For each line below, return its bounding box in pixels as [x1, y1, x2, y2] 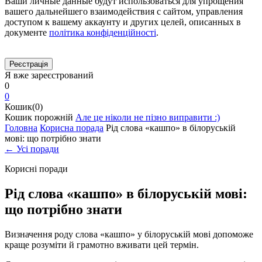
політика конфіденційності [49, 27, 156, 38]
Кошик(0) [5, 102, 43, 112]
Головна [5, 123, 37, 133]
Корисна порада [40, 123, 104, 133]
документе [5, 27, 49, 38]
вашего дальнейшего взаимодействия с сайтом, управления [5, 6, 243, 17]
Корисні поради [5, 164, 68, 174]
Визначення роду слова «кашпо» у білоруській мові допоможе [5, 229, 253, 240]
